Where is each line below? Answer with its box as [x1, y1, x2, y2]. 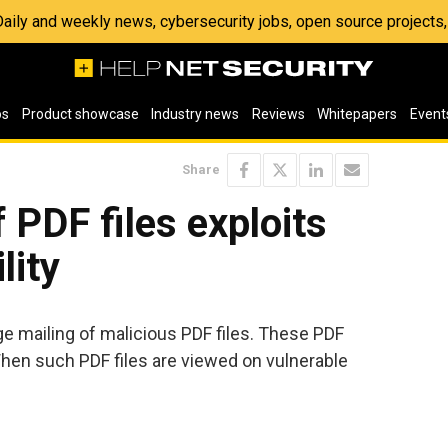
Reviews [251, 106, 305, 122]
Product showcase [21, 106, 139, 122]
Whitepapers [317, 106, 398, 122]
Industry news [151, 106, 240, 122]
